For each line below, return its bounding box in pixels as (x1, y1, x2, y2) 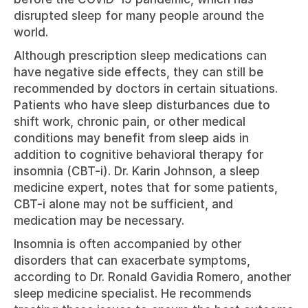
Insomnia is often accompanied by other (14, 237, 241, 251)
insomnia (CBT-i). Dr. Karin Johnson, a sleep (14, 164, 260, 178)
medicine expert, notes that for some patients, (14, 181, 278, 195)
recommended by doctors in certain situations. (14, 82, 278, 96)
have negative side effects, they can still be (14, 65, 263, 79)
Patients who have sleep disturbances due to (14, 98, 270, 112)
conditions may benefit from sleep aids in (14, 131, 249, 145)
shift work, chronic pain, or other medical (14, 115, 245, 129)
